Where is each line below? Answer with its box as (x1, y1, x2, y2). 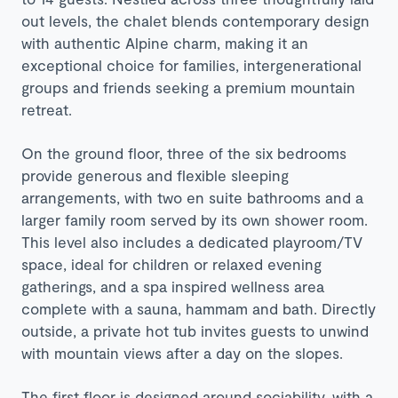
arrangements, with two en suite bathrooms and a (21, 187, 363, 206)
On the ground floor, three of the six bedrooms (21, 143, 346, 162)
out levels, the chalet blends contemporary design (21, 11, 370, 29)
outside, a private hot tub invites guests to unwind (21, 321, 369, 339)
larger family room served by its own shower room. (21, 210, 368, 228)
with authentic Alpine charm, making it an (21, 33, 308, 52)
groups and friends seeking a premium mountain (21, 77, 355, 96)
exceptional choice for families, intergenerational (21, 55, 362, 74)
